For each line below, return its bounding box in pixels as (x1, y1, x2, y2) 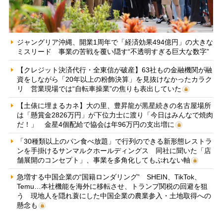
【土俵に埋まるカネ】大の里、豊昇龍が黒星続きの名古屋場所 (16, 101, 211, 110)
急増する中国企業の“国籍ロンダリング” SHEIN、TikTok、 (16, 172, 201, 181)
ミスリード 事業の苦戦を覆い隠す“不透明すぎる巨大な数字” (16, 47, 209, 55)
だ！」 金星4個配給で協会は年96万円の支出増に (16, 120, 174, 128)
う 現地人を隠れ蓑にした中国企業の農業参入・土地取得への (16, 191, 211, 200)
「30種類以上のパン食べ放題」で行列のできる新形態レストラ (16, 137, 212, 145)
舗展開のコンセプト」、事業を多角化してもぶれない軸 (16, 156, 190, 164)
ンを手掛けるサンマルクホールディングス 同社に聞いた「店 (16, 146, 211, 155)
